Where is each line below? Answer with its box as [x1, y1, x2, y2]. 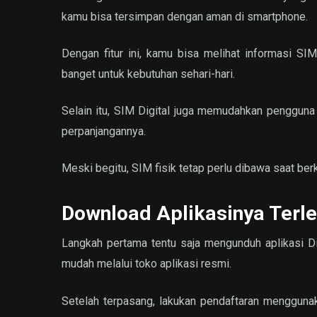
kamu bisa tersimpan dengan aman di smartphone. [62, 9, 308, 23]
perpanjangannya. [62, 124, 146, 138]
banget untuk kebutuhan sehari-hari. [62, 67, 235, 81]
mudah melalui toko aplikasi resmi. [62, 257, 231, 271]
